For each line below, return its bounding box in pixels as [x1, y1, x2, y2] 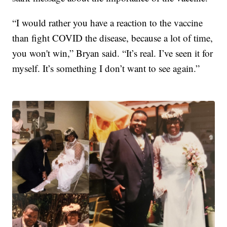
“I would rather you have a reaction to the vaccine [12, 16, 203, 29]
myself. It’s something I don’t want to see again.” [12, 61, 200, 74]
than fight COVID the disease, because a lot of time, [12, 31, 213, 44]
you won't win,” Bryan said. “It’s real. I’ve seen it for [12, 46, 213, 59]
